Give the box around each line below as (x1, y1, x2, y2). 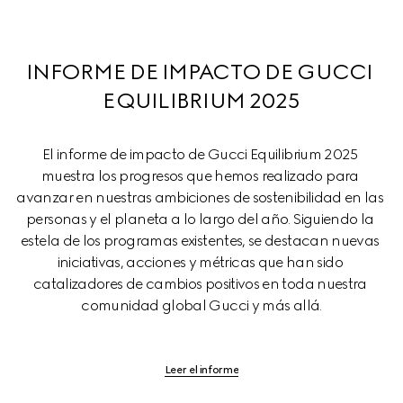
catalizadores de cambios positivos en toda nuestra (32, 275, 371, 292)
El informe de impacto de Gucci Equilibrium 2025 (41, 146, 362, 163)
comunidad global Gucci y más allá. (81, 297, 322, 314)
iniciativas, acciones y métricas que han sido (57, 254, 346, 271)
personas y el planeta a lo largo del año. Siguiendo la (26, 210, 377, 228)
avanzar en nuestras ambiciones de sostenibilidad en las (16, 189, 387, 206)
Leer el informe (164, 363, 239, 376)
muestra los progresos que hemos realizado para (41, 167, 362, 184)
